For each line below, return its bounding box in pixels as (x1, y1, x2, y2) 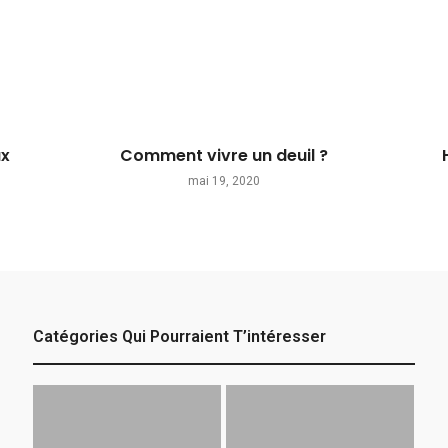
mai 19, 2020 (187, 173, 260, 188)
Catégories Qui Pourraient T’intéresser (33, 326, 327, 346)
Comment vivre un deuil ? (119, 143, 328, 167)
